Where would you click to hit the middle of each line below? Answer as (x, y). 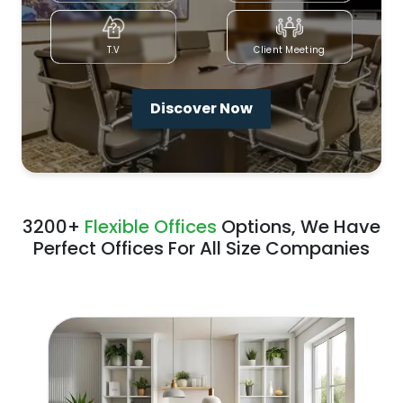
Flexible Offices (151, 227)
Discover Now (201, 109)
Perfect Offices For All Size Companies (201, 249)
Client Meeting (290, 50)
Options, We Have (299, 227)
